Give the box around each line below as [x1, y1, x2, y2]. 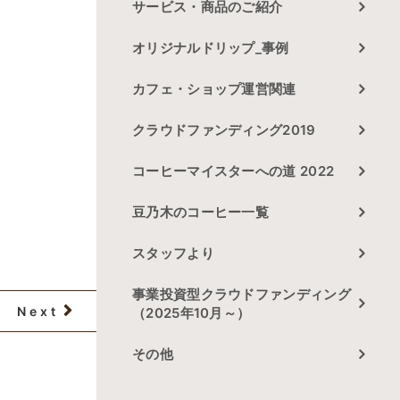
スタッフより [132, 245, 214, 262]
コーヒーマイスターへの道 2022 [132, 162, 335, 179]
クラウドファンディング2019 [132, 121, 316, 138]
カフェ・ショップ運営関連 [132, 80, 296, 97]
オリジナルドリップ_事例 [132, 39, 289, 56]
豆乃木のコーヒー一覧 [132, 204, 269, 221]
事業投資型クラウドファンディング [132, 286, 351, 303]
